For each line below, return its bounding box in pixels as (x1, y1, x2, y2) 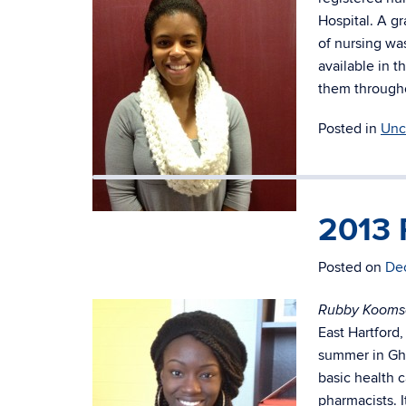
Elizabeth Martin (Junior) (92, 247, 226, 264)
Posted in (318, 120, 381, 138)
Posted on (318, 258, 385, 276)
